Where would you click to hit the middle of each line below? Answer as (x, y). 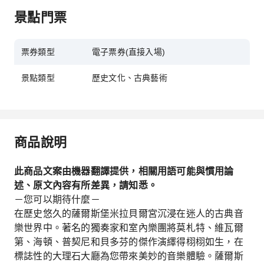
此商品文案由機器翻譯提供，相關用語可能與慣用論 (124, 171)
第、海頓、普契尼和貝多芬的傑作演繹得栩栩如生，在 (129, 242)
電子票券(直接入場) (128, 52)
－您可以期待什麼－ (57, 199)
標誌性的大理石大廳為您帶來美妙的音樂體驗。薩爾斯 (129, 256)
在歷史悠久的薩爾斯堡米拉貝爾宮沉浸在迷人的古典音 (129, 213)
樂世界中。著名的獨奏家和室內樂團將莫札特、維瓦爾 (129, 227)
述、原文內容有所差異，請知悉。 (86, 185)
